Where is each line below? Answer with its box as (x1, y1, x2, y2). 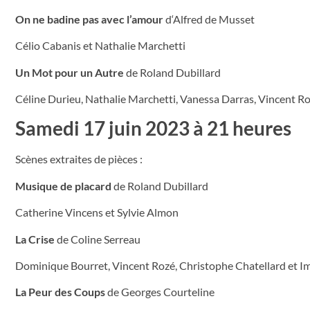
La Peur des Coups (15, 285, 105, 299)
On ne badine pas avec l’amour (15, 12, 163, 26)
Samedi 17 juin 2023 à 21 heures (15, 116, 291, 140)
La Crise (15, 232, 55, 246)
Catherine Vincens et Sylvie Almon (15, 206, 179, 219)
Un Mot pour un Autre (15, 65, 124, 79)
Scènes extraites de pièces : (15, 152, 143, 166)
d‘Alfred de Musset (163, 12, 255, 26)
